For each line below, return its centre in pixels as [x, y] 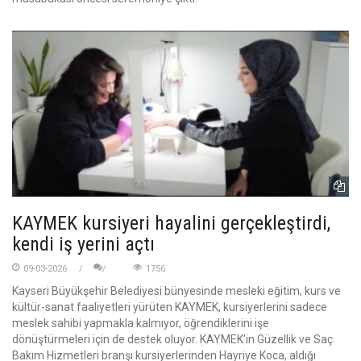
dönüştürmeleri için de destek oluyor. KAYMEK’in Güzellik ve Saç [172, 339]
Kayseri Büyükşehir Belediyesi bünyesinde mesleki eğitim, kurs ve [176, 290]
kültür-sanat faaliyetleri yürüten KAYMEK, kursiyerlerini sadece [170, 307]
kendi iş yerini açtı [83, 244]
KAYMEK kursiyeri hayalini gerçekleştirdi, [171, 223]
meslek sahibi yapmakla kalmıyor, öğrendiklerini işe [141, 323]
